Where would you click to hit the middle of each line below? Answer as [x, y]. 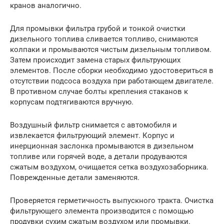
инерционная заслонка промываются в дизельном [102, 146]
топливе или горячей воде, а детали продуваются [98, 156]
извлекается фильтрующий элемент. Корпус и [92, 135]
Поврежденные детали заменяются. [75, 177]
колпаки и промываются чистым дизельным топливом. [111, 49]
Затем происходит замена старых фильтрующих [95, 60]
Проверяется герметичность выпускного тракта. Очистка [112, 200]
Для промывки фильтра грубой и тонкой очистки [98, 28]
